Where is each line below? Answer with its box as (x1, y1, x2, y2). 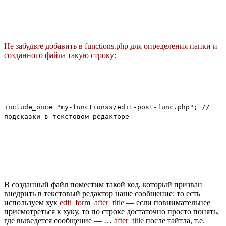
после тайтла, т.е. (144, 216, 205, 225)
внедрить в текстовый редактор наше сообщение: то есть (4, 189, 200, 198)
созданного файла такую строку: (4, 50, 116, 60)
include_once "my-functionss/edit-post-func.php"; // (4, 103, 210, 111)
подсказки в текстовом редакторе (4, 112, 129, 120)
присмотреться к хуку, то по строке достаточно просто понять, (4, 207, 219, 216)
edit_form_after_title (60, 198, 124, 207)
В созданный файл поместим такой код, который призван (4, 180, 202, 189)
